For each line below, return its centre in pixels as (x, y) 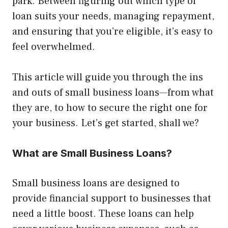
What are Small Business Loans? (92, 153)
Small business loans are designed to (96, 183)
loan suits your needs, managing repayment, (113, 17)
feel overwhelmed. (54, 47)
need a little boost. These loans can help (103, 214)
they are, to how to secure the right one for (110, 108)
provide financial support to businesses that (112, 199)
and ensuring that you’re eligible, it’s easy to (112, 32)
